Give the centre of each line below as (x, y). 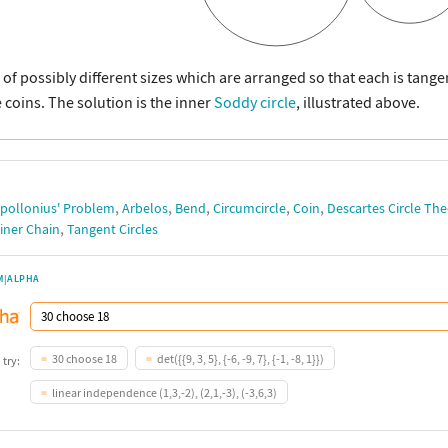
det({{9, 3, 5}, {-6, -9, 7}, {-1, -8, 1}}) (240, 359)
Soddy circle (255, 102)
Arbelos (145, 208)
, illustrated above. (358, 102)
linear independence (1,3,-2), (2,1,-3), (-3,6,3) (164, 393)
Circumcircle (249, 208)
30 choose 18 (84, 359)
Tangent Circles (112, 229)
